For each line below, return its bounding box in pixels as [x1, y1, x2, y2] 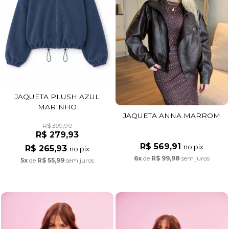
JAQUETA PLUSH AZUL [15, 92, 100, 101]
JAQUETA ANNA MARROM [123, 111, 220, 120]
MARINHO [38, 102, 77, 111]
